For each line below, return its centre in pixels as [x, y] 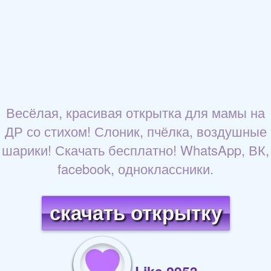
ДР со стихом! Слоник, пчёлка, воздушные [135, 131]
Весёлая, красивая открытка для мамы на [135, 113]
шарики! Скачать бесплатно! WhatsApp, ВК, [135, 150]
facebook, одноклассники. [135, 169]
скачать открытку [135, 214]
